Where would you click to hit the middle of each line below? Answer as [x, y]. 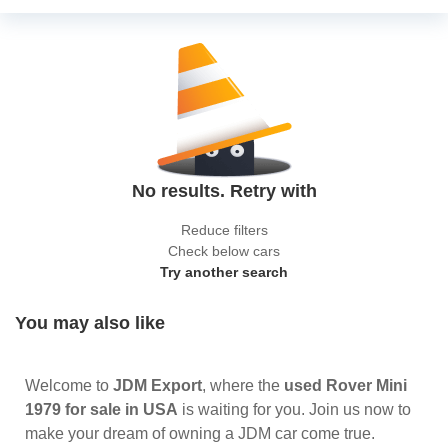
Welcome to [69, 385]
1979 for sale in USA [101, 409]
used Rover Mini [345, 385]
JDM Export [157, 385]
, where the [243, 385]
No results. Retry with [224, 191]
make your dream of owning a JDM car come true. [200, 433]
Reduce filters [224, 230]
